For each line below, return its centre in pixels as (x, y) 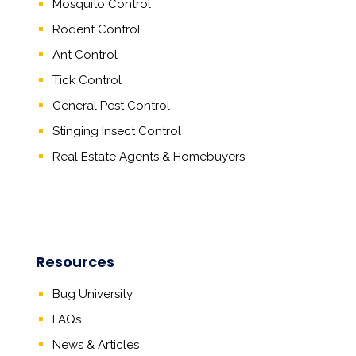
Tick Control (87, 80)
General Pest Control (111, 106)
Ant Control (85, 55)
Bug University (92, 294)
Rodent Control (96, 29)
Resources (75, 262)
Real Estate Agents (105, 157)
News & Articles (95, 345)
